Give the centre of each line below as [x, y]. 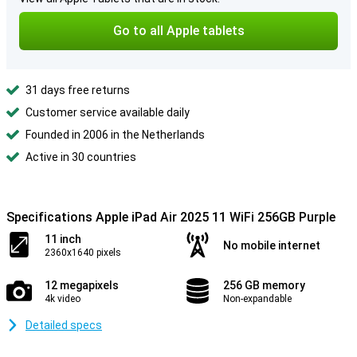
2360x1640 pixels [83, 253]
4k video [63, 299]
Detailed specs [64, 325]
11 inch [63, 239]
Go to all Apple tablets [178, 31]
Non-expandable [257, 299]
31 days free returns [78, 90]
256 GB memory [264, 285]
